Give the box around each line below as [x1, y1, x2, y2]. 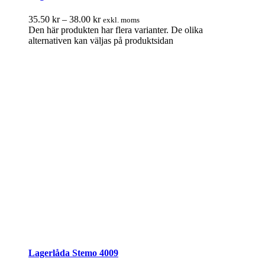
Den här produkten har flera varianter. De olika [28, 24, 203, 35]
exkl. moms [103, 15, 140, 24]
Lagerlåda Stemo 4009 [28, 247, 118, 258]
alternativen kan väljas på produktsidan [28, 35, 173, 46]
